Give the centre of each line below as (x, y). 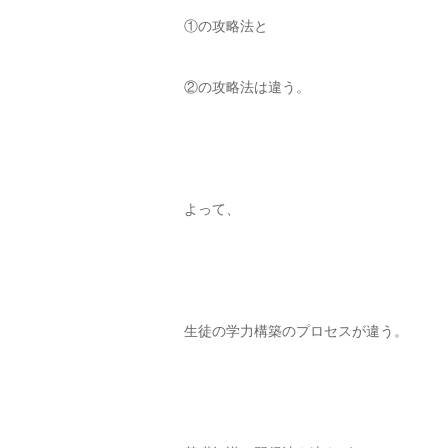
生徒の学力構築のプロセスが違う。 (296, 330)
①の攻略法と (226, 25)
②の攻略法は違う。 (247, 86)
